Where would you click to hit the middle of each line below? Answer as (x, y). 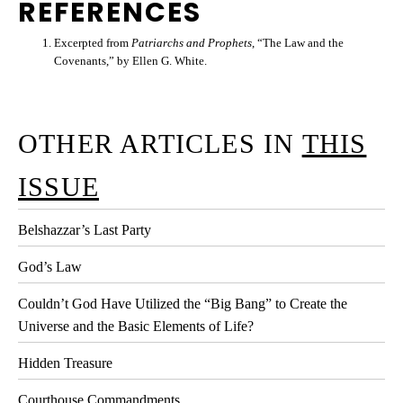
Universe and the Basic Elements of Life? (136, 326)
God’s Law (50, 266)
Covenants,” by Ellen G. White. (130, 61)
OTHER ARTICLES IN (160, 143)
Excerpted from (93, 43)
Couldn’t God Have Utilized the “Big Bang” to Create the (183, 303)
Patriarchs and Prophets (192, 43)
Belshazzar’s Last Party (85, 229)
